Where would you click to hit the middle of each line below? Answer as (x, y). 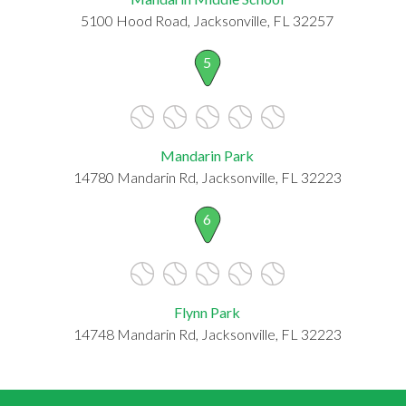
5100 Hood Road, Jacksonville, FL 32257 (207, 20)
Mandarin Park (207, 155)
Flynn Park (207, 312)
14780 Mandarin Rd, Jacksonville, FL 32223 (207, 177)
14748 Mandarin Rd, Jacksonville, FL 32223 (207, 333)
